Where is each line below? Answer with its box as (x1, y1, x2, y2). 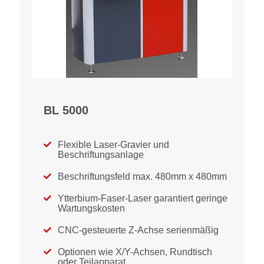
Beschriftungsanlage (58, 150, 144, 160)
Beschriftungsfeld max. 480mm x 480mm (58, 171, 227, 181)
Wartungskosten (58, 203, 125, 213)
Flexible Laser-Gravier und (58, 140, 169, 150)
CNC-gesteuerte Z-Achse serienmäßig (58, 225, 219, 235)
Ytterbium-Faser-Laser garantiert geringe (58, 193, 227, 203)
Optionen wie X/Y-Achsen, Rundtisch (58, 247, 212, 257)
